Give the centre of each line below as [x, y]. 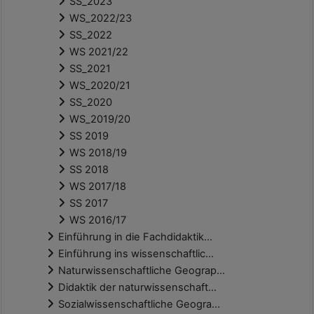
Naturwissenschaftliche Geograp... [142, 271]
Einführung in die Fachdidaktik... [135, 237]
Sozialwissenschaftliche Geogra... [139, 305]
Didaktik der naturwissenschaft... [137, 288]
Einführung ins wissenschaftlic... [136, 254]
